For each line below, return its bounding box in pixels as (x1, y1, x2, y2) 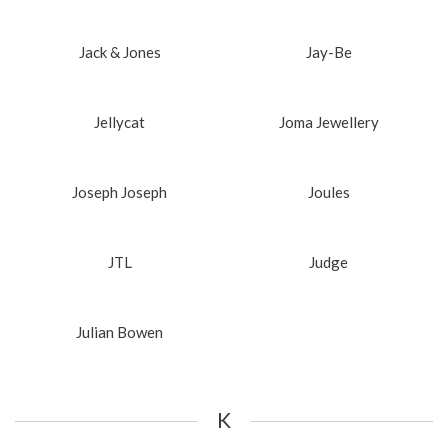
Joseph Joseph (72, 182, 167, 201)
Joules (307, 182, 350, 201)
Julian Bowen (76, 322, 163, 341)
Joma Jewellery (278, 112, 379, 131)
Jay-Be (305, 42, 352, 61)
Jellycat (94, 112, 145, 131)
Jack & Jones (78, 42, 161, 61)
